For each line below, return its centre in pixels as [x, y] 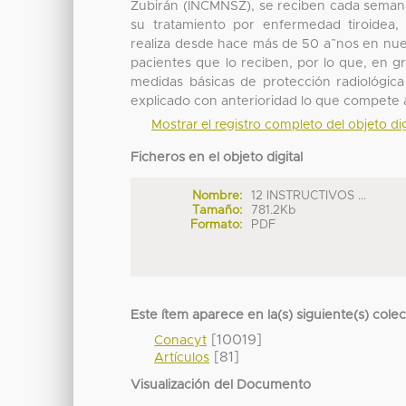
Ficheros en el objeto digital [217, 157]
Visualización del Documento [221, 385]
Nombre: [217, 196]
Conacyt [181, 340]
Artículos [182, 358]
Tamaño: [217, 211]
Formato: [216, 225]
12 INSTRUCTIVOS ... [309, 196]
